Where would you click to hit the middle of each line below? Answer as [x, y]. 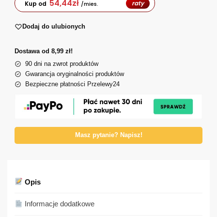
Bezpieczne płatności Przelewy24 [72, 84]
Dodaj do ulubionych [54, 27]
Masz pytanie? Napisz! [108, 135]
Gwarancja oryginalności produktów [75, 74]
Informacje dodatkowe [59, 204]
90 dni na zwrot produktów [62, 63]
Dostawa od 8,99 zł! [44, 51]
